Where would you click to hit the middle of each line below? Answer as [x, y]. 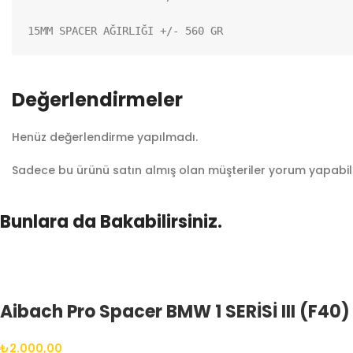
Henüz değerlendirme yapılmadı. [105, 137]
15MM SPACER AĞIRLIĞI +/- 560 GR [125, 30]
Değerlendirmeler [97, 99]
